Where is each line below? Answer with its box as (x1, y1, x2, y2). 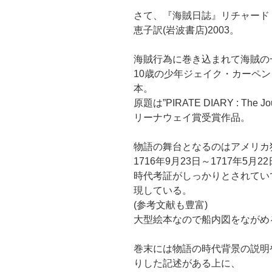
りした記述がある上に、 (134, 258, 240, 269)
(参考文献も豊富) (134, 200, 208, 211)
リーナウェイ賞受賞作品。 (134, 112, 250, 123)
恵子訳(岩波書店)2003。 (134, 25, 239, 36)
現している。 (134, 185, 192, 196)
